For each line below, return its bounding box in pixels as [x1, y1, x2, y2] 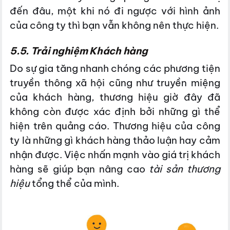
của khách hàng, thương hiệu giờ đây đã [10, 91, 220, 104]
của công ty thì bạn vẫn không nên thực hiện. [10, 19, 219, 32]
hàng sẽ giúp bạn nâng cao [10, 163, 149, 176]
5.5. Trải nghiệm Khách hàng [10, 44, 148, 57]
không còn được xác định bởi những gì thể [10, 105, 220, 118]
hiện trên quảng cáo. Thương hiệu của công [10, 120, 220, 132]
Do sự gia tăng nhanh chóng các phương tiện [10, 62, 220, 75]
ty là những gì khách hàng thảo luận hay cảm [10, 134, 220, 147]
